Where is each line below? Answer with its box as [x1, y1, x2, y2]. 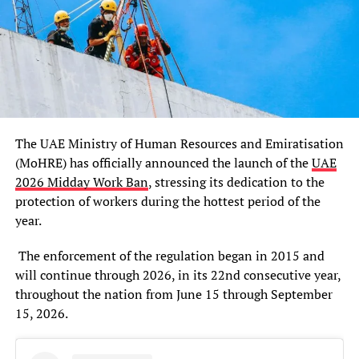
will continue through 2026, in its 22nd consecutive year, [14, 265, 341, 284]
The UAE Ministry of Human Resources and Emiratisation [14, 134, 344, 152]
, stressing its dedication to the [147, 172, 325, 191]
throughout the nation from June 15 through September [14, 284, 333, 303]
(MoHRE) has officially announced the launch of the [14, 153, 312, 171]
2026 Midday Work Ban [14, 172, 148, 191]
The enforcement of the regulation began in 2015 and [14, 246, 325, 264]
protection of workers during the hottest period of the [14, 192, 321, 210]
